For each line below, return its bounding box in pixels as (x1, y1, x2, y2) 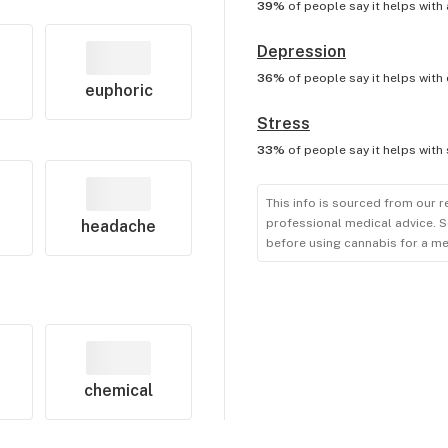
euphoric (84, 81, 153, 100)
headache (81, 217, 157, 236)
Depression (256, 42, 346, 61)
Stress (256, 114, 310, 133)
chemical (84, 381, 154, 400)
